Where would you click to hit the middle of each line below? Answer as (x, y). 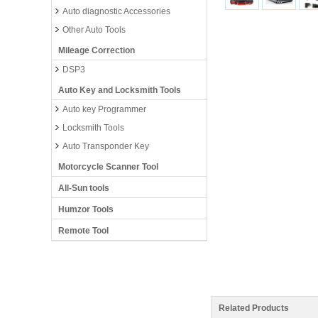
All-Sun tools (84, 188)
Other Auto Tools (94, 30)
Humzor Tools (86, 209)
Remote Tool (83, 231)
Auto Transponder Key (106, 146)
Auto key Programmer (104, 109)
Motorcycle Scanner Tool (108, 167)
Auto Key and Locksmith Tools (120, 90)
